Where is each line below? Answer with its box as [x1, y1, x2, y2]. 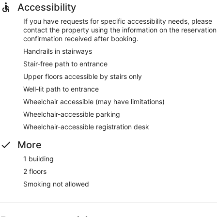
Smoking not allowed [23, 179, 89, 188]
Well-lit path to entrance [23, 84, 99, 93]
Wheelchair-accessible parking [23, 109, 120, 118]
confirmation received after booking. [23, 34, 139, 43]
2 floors [23, 167, 46, 175]
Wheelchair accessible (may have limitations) [23, 97, 165, 106]
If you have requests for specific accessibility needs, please [23, 16, 212, 25]
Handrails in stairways [23, 46, 92, 55]
